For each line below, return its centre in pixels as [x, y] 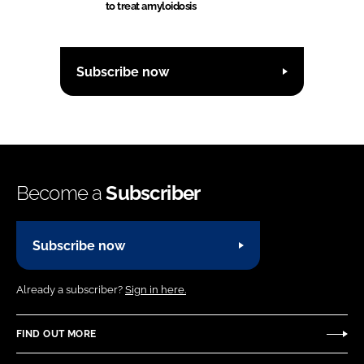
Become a [61, 193]
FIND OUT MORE [56, 334]
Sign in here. [156, 290]
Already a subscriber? [71, 290]
